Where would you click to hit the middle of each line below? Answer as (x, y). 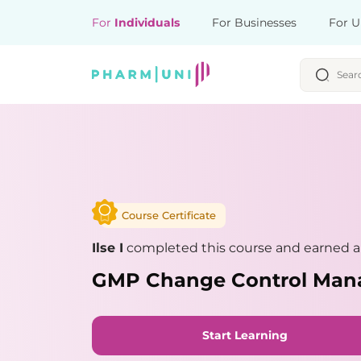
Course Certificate (169, 215)
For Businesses (254, 23)
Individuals (147, 23)
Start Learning (245, 335)
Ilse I (108, 247)
